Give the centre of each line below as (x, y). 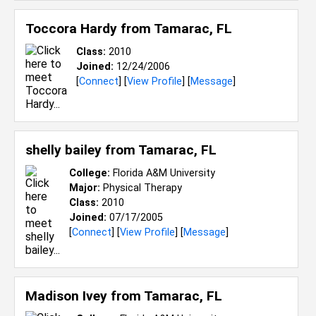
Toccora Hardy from (90, 29)
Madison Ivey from (85, 296)
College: (90, 173)
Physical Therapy (141, 188)
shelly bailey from (82, 150)
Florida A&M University (163, 173)
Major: (85, 188)
